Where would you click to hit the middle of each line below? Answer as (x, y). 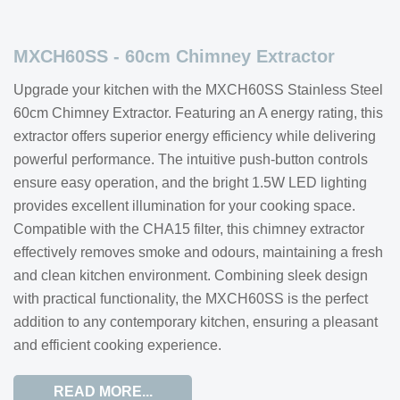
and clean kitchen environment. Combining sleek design (191, 275)
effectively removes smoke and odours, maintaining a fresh (198, 252)
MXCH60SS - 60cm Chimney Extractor (174, 56)
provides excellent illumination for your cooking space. (184, 206)
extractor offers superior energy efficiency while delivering (195, 136)
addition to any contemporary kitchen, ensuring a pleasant (196, 322)
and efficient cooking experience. (117, 345)
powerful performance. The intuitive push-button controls (191, 159)
